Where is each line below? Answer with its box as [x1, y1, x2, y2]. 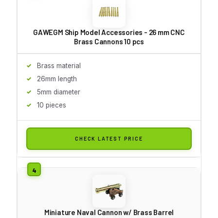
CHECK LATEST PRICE [75, 135, 143, 142]
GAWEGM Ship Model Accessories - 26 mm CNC [33, 27, 185, 36]
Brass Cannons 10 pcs [73, 36, 144, 46]
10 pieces [37, 101, 66, 109]
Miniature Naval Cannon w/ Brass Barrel [44, 207, 174, 217]
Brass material [37, 61, 81, 70]
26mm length [37, 74, 77, 83]
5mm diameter [37, 88, 80, 96]
